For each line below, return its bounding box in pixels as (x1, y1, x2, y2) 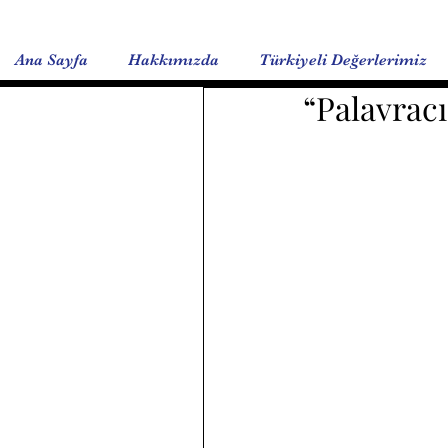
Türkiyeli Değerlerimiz (259, 51, 427, 69)
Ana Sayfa (15, 51, 88, 69)
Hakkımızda (128, 51, 219, 69)
